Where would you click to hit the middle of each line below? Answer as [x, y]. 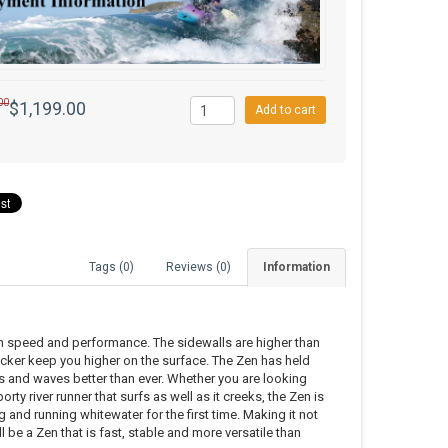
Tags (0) [111, 267]
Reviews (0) [198, 267]
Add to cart [285, 110]
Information [296, 267]
